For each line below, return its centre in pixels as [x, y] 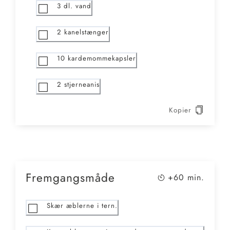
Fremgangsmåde [70, 178]
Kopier [180, 110]
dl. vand [78, 6]
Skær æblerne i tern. [82, 206]
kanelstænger [87, 32]
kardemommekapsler [102, 59]
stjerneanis [82, 85]
